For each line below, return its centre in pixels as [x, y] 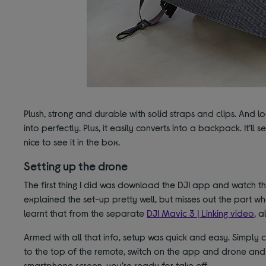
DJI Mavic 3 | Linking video [201, 213]
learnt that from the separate [85, 213]
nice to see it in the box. [72, 142]
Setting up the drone [76, 166]
